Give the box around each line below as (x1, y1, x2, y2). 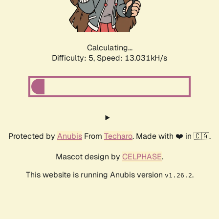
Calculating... (87, 43, 132, 53)
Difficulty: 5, (52, 53, 97, 64)
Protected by (8, 131, 57, 142)
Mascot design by (56, 152, 122, 162)
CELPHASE (122, 152, 162, 162)
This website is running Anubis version (25, 170, 165, 180)
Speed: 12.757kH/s (97, 53, 167, 64)
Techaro (104, 131, 132, 142)
